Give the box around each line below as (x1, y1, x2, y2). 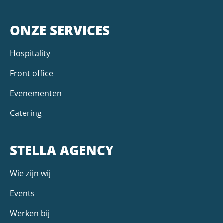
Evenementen (10, 87, 62, 99)
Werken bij (10, 207, 50, 219)
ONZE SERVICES (10, 21, 110, 39)
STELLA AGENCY (10, 141, 113, 159)
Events (10, 187, 35, 199)
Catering (10, 107, 42, 118)
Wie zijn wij (10, 167, 51, 179)
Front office (10, 67, 53, 79)
